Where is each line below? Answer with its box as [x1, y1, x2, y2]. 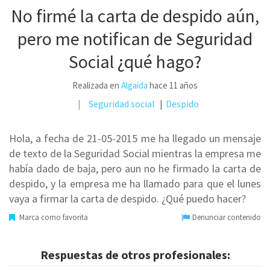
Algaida [121, 80, 148, 91]
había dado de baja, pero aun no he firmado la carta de [9, 162, 261, 175]
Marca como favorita [17, 212, 88, 222]
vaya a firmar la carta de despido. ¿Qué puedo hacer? [9, 192, 246, 206]
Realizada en [72, 80, 121, 91]
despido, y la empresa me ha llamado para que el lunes [9, 177, 261, 190]
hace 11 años [149, 80, 198, 91]
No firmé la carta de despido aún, [11, 4, 259, 27]
